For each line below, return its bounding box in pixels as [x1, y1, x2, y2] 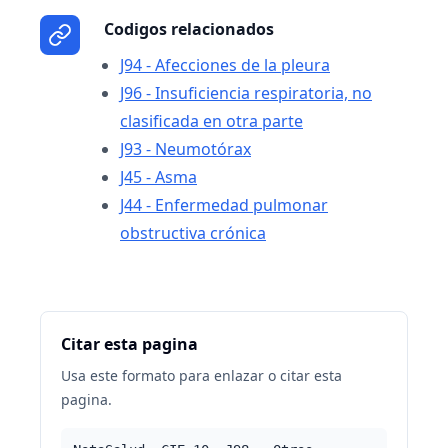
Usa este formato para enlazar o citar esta [61, 366, 342, 385]
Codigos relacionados [104, 18, 274, 40]
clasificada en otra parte [120, 110, 303, 132]
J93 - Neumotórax [120, 138, 251, 160]
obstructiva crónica [120, 222, 266, 244]
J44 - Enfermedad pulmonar [120, 194, 328, 216]
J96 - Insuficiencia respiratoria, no [120, 82, 372, 104]
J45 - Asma [120, 166, 197, 188]
